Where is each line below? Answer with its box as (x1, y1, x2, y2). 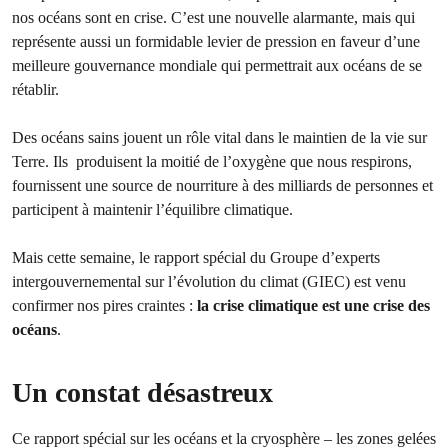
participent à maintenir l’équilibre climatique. (12, 200, 293, 219)
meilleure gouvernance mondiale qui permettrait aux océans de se (12, 56, 422, 75)
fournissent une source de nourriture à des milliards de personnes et (12, 176, 433, 195)
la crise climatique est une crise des (197, 296, 430, 315)
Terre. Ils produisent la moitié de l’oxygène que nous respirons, (12, 152, 412, 171)
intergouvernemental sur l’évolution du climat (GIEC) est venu (12, 272, 406, 291)
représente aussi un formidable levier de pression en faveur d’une (12, 32, 420, 51)
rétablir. (12, 80, 63, 99)
